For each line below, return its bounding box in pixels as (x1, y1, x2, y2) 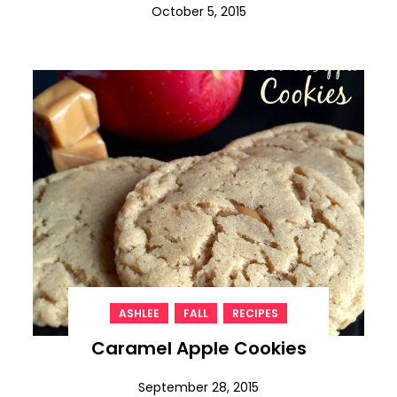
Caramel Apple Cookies (90, 335, 307, 361)
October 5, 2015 (151, 2, 246, 20)
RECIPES (232, 305, 278, 321)
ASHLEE (119, 305, 160, 321)
